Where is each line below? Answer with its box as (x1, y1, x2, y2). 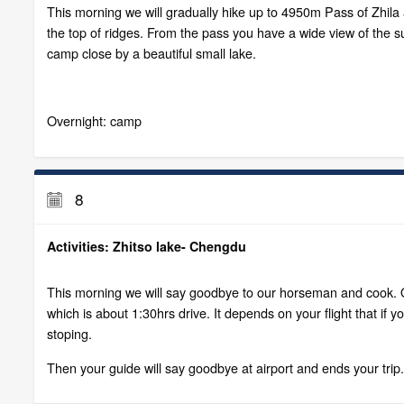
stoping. (46, 324, 92, 344)
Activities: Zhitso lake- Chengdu (46, 237, 246, 256)
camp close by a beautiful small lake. (46, 43, 256, 63)
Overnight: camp (46, 111, 142, 131)
